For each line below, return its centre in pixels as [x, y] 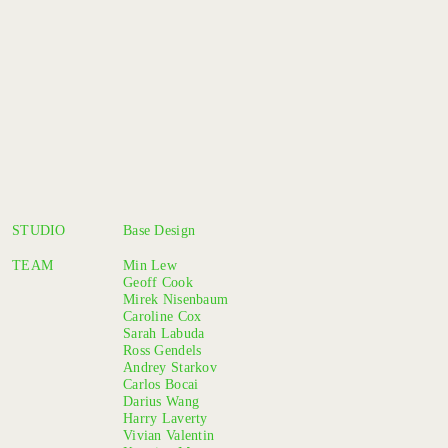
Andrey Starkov [170, 367]
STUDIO [39, 230]
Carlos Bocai [161, 384]
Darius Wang [161, 401]
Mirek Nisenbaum [176, 299]
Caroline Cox [162, 316]
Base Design [159, 230]
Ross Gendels [162, 350]
